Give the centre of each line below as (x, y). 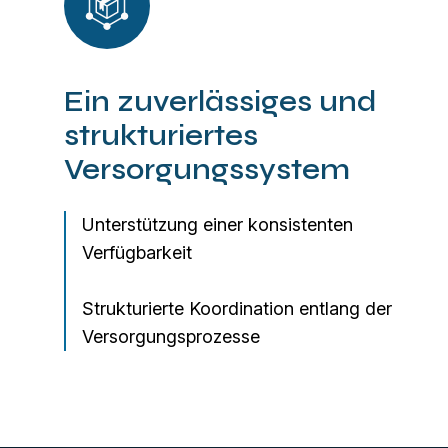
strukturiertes (161, 136)
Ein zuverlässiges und (220, 102)
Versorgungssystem (207, 170)
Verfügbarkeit (137, 252)
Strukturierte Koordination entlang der (237, 308)
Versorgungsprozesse (171, 336)
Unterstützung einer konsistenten (217, 224)
